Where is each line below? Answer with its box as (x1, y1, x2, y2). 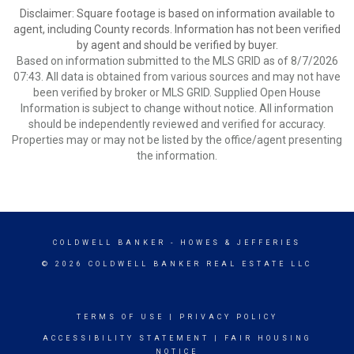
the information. (137, 149, 217, 162)
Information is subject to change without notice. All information (21, 102, 333, 115)
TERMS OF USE (76, 313, 164, 321)
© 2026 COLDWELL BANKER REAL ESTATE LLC (42, 260, 312, 268)
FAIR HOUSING (224, 334, 312, 342)
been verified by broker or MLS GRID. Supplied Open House (33, 86, 321, 99)
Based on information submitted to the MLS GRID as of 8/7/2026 (16, 55, 338, 67)
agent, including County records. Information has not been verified (13, 23, 341, 36)
